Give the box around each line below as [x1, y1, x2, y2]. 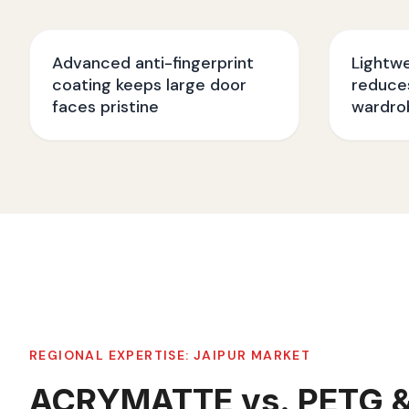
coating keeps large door [52, 74, 246, 96]
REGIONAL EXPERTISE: [29, 347, 194, 363]
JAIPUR [194, 347, 247, 363]
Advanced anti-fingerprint [52, 52, 254, 74]
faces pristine [52, 96, 159, 118]
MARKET [246, 347, 311, 363]
